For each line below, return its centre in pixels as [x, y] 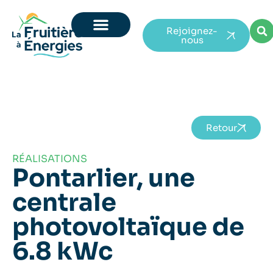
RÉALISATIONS [50, 159]
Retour [222, 128]
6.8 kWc [62, 252]
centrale [64, 203]
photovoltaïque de [128, 227]
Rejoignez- [192, 30]
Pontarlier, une [104, 179]
